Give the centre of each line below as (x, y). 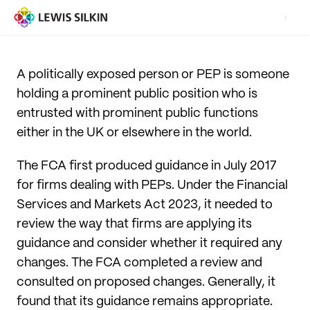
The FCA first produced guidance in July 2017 (146, 166)
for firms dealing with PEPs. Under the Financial (152, 185)
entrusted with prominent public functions (137, 113)
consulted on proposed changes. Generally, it (146, 282)
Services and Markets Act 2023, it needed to (145, 205)
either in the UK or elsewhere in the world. (136, 133)
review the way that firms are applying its (134, 224)
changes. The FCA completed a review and (139, 263)
